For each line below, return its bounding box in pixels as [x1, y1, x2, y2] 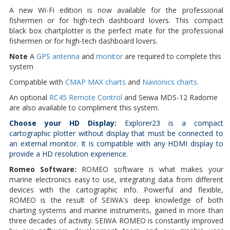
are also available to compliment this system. [9, 102, 159, 112]
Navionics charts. [142, 76, 199, 87]
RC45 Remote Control [49, 92, 122, 102]
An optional [9, 92, 49, 102]
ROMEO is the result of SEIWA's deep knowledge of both [9, 195, 223, 205]
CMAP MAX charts [65, 76, 126, 87]
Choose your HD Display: [9, 118, 117, 128]
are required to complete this [124, 51, 221, 61]
